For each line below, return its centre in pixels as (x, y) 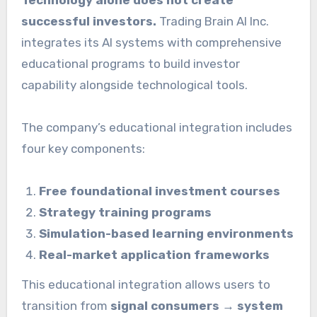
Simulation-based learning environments (167, 233)
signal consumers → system (196, 306)
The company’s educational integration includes (156, 127)
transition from (65, 306)
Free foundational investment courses (160, 191)
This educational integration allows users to (145, 285)
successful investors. (88, 21)
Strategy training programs (126, 212)
